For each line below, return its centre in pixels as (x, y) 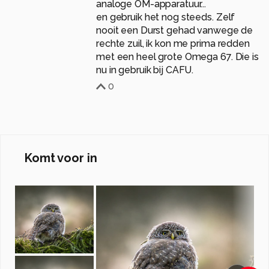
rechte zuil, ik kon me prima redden (173, 43)
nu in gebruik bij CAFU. (145, 70)
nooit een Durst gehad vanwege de (175, 30)
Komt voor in (61, 158)
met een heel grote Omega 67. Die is (177, 56)
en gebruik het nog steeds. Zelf (166, 17)
